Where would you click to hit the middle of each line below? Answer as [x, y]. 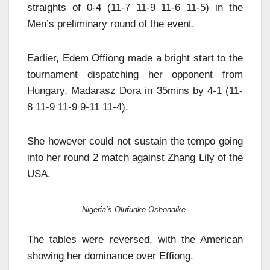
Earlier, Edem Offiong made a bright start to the [135, 58]
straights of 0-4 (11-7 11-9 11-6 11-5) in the [135, 7]
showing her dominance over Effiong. [110, 256]
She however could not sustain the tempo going [135, 141]
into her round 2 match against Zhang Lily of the [135, 157]
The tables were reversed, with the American [135, 239]
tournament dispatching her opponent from [135, 74]
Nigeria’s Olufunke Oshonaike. [135, 210]
